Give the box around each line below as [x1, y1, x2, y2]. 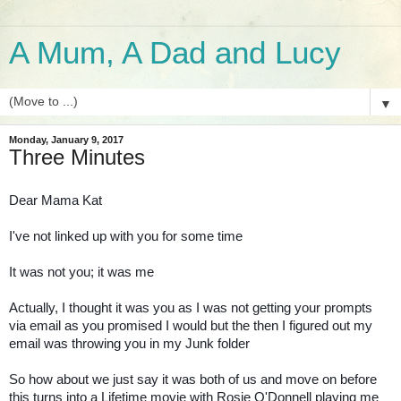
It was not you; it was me [9, 264, 158, 279]
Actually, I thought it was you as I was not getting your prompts [9, 300, 372, 315]
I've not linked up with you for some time [9, 228, 243, 243]
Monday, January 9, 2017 [9, 134, 124, 145]
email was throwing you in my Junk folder [9, 336, 250, 351]
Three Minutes [9, 145, 145, 169]
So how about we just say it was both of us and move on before [9, 371, 377, 387]
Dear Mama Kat [9, 192, 102, 208]
